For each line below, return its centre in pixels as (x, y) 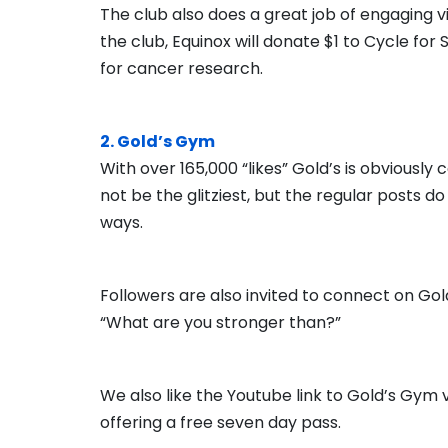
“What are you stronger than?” (220, 322)
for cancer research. (181, 68)
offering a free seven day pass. (220, 422)
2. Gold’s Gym (157, 141)
